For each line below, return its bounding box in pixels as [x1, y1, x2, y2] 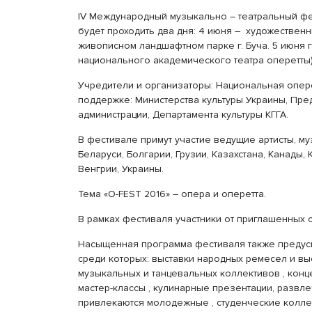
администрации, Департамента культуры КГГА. [78, 109, 288, 120]
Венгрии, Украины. [78, 163, 164, 175]
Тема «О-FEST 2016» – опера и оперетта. [78, 188, 266, 200]
